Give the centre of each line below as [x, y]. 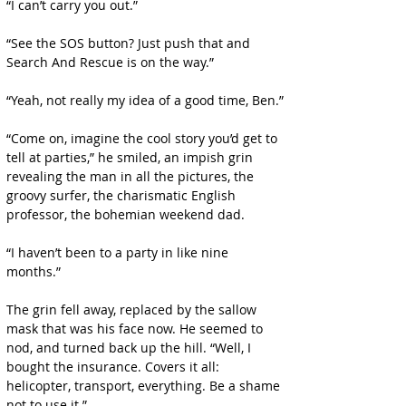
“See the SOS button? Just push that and [130, 43]
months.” [34, 271]
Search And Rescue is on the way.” [110, 62]
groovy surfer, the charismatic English [123, 195]
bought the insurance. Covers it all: [115, 367]
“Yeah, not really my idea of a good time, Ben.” [145, 100]
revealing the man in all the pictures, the [132, 176]
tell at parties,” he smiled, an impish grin [131, 157]
